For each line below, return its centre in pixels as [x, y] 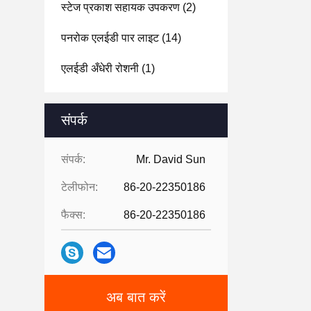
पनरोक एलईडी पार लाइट [110, 38]
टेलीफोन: [79, 187]
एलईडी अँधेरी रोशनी [100, 68]
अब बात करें [136, 297]
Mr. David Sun [171, 159]
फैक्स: [73, 215]
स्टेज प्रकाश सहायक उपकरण [120, 7]
